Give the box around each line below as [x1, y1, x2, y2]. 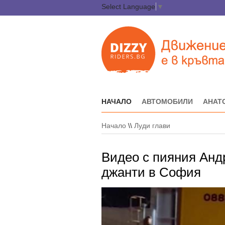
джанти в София [101, 165, 201, 180]
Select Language [101, 3, 155, 11]
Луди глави [134, 122, 170, 130]
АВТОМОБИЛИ [142, 97, 193, 105]
